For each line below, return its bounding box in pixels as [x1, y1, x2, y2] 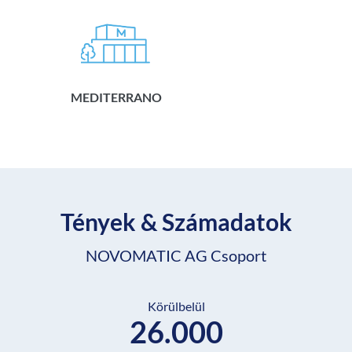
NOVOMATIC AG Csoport [86, 246, 266, 266]
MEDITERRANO [71, 90, 162, 105]
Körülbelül [147, 299, 205, 314]
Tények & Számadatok [60, 207, 292, 236]
